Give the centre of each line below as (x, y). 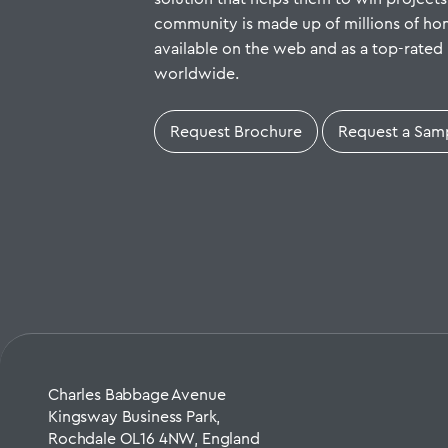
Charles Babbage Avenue (137, 395)
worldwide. (197, 74)
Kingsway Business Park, (134, 417)
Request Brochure (236, 132)
